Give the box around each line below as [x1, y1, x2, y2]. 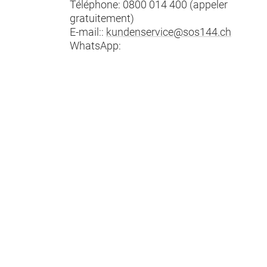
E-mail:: [70, 26, 106, 38]
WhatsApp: [70, 39, 123, 52]
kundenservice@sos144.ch [106, 26, 231, 38]
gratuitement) [70, 12, 134, 24]
